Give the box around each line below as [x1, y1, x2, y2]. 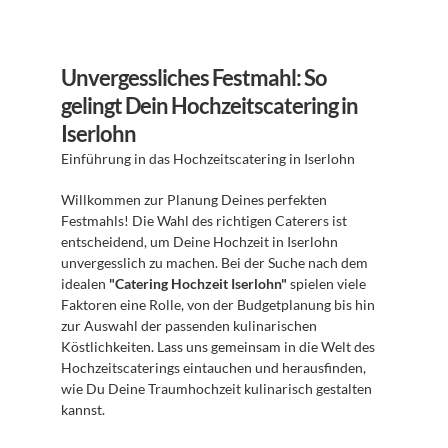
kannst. [61, 401, 105, 418]
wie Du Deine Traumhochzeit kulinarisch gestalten [61, 380, 372, 397]
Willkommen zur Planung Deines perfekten [61, 191, 327, 208]
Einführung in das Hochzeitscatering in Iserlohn [61, 150, 358, 167]
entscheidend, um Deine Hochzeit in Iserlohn [61, 233, 338, 250]
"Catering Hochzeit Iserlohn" [109, 275, 287, 292]
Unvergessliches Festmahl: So [61, 64, 327, 91]
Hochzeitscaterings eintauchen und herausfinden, [61, 359, 366, 376]
